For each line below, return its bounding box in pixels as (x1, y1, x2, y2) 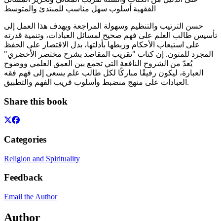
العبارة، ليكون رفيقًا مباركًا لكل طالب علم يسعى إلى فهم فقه (4, 68, 203, 77)
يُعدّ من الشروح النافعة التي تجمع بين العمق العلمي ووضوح (4, 59, 192, 68)
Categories (4, 134, 46, 145)
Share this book (4, 96, 68, 107)
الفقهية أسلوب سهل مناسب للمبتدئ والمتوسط (4, 4, 156, 13)
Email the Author (4, 192, 57, 201)
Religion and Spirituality (4, 154, 80, 163)
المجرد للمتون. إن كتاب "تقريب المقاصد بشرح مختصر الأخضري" (4, 49, 213, 58)
